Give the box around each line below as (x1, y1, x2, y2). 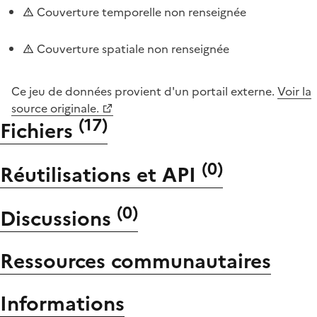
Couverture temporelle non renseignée (34, 3, 246, 21)
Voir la (277, 82, 311, 100)
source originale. (11, 99, 99, 117)
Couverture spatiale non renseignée (34, 40, 229, 57)
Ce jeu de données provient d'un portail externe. (11, 82, 277, 100)
